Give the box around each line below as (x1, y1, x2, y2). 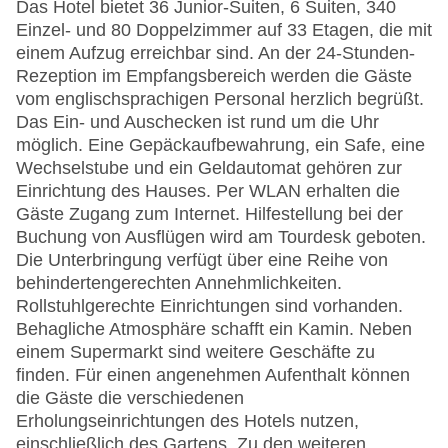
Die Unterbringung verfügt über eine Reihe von (16, 250, 388, 271)
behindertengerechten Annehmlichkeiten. (16, 273, 342, 294)
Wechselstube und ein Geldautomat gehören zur (16, 158, 402, 179)
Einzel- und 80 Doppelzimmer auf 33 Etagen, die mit (16, 20, 432, 41)
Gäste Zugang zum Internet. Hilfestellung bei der (16, 204, 403, 225)
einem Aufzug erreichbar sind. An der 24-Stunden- (16, 43, 415, 64)
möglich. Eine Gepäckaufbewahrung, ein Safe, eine (16, 135, 425, 156)
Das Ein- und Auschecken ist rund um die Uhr (16, 112, 379, 133)
